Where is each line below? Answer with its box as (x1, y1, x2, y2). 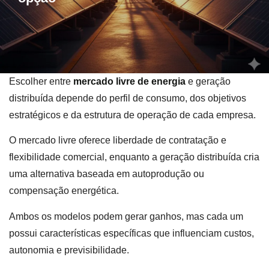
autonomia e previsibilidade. (9, 244, 129, 255)
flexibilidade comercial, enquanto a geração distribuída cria (9, 152, 259, 163)
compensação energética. (9, 186, 119, 196)
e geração (188, 76, 231, 86)
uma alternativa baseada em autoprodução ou (9, 169, 204, 180)
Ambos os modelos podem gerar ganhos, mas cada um (9, 211, 243, 222)
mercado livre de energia (73, 76, 186, 86)
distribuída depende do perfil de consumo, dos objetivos (9, 93, 246, 103)
